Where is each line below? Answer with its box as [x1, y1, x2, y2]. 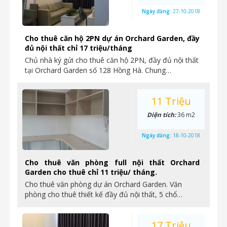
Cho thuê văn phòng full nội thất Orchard [25, 158, 200, 167]
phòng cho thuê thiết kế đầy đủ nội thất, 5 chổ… [25, 190, 182, 199]
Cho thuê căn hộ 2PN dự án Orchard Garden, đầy [25, 33, 200, 43]
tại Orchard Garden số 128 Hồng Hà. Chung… [25, 65, 171, 75]
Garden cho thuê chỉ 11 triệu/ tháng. [25, 167, 157, 177]
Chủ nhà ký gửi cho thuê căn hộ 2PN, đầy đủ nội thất [25, 55, 199, 65]
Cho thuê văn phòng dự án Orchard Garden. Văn [25, 179, 182, 189]
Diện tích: [147, 110, 177, 119]
